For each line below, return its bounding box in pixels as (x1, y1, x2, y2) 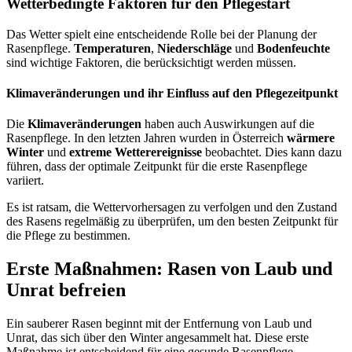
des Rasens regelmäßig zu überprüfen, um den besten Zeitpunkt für (6, 214, 338, 229)
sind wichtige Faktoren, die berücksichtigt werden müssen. (6, 55, 296, 69)
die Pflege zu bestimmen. (6, 229, 130, 243)
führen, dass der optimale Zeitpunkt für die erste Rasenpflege (6, 159, 307, 174)
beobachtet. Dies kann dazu (202, 145, 342, 159)
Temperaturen (74, 41, 151, 55)
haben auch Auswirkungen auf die (141, 117, 314, 131)
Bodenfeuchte (257, 41, 330, 55)
